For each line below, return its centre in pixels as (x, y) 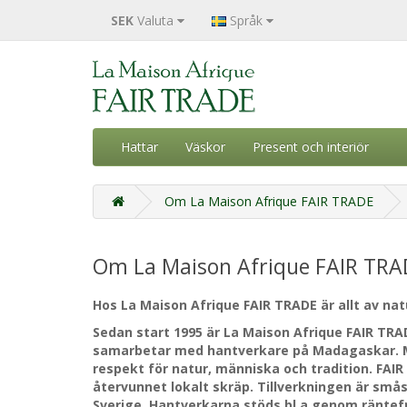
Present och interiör (311, 147)
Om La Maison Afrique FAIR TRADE (269, 201)
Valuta (155, 20)
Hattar (139, 147)
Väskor (205, 147)
